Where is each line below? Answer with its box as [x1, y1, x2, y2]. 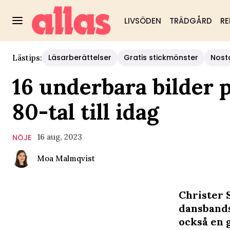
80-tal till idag [12, 98, 159, 126]
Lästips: [12, 52, 42, 63]
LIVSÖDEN [124, 15, 161, 26]
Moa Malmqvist [37, 154, 95, 163]
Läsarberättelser [48, 52, 111, 63]
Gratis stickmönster [124, 52, 198, 63]
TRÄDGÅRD [169, 15, 212, 26]
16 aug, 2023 [37, 132, 82, 142]
